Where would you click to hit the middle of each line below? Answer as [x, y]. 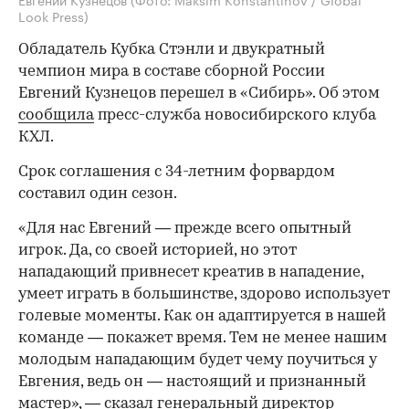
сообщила [56, 116]
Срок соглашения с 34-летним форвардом [177, 173]
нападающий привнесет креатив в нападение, [191, 273]
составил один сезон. [98, 194]
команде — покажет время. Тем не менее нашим [203, 339]
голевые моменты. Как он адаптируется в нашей [202, 317]
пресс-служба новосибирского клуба [235, 116]
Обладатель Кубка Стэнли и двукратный [172, 50]
